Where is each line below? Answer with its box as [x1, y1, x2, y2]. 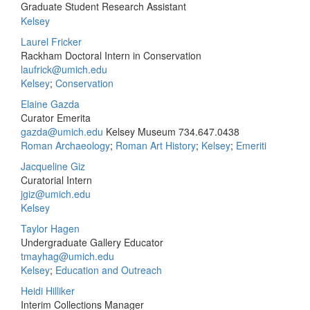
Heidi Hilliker [21, 284, 75, 298]
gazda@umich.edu [21, 125, 103, 138]
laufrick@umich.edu [21, 62, 107, 76]
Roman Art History [116, 138, 196, 152]
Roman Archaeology [21, 138, 110, 152]
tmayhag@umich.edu [21, 249, 114, 263]
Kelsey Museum [106, 125, 176, 138]
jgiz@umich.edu [21, 187, 91, 201]
